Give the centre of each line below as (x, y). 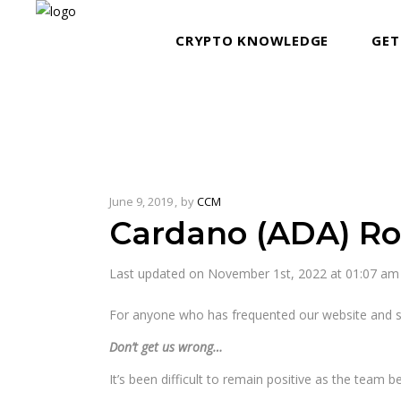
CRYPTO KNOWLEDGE (252, 40)
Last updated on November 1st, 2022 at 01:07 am (254, 273)
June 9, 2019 (141, 201)
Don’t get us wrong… (166, 347)
